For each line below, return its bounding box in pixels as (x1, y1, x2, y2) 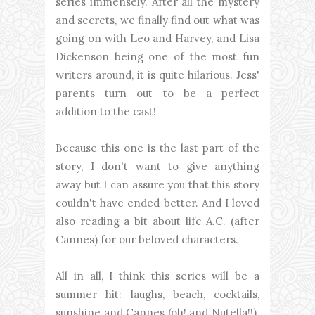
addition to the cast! (56, 105, 156, 118)
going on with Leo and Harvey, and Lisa (56, 32, 259, 45)
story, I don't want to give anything (56, 160, 259, 173)
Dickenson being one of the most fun (56, 50, 259, 63)
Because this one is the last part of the (56, 141, 259, 155)
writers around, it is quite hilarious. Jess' (56, 68, 259, 82)
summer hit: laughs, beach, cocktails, (56, 288, 259, 301)
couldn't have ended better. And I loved (56, 196, 259, 210)
